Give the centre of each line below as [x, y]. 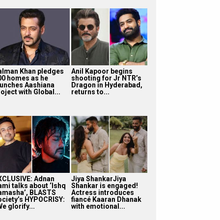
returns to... [90, 92]
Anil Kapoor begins [102, 71]
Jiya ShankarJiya [98, 179]
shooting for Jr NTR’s [106, 78]
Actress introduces [102, 192]
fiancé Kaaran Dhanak [106, 199]
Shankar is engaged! [104, 185]
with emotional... [98, 206]
